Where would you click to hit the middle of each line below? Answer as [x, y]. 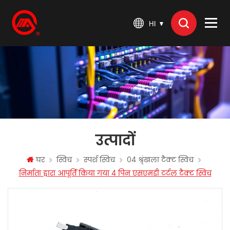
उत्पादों [115, 141]
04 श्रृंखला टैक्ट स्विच [160, 160]
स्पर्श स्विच [99, 160]
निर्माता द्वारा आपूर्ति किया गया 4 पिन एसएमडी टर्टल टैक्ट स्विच [115, 174]
